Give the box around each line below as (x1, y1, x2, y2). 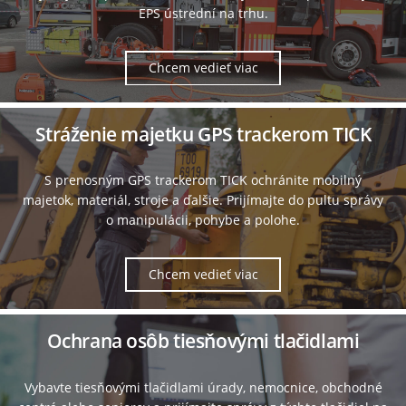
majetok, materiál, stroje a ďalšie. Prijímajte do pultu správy (23, 191, 383, 209)
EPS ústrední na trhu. (138, 5, 268, 23)
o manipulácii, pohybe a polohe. (106, 211, 300, 229)
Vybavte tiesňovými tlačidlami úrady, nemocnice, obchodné (24, 378, 382, 396)
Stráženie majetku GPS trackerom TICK (34, 121, 372, 148)
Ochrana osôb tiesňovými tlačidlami (46, 328, 360, 354)
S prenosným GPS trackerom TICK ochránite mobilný (44, 171, 362, 189)
